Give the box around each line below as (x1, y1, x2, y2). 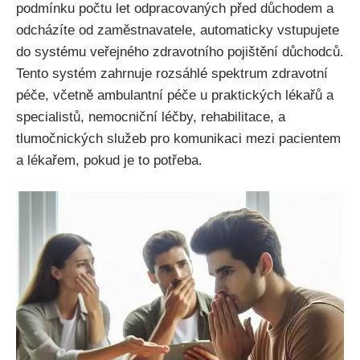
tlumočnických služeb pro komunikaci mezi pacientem (16, 130, 341, 146)
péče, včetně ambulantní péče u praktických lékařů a (16, 87, 333, 103)
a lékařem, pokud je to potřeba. (16, 152, 202, 168)
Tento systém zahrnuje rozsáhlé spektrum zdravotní (16, 65, 328, 81)
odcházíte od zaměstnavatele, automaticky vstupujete (16, 22, 339, 38)
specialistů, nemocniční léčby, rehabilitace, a (16, 108, 285, 125)
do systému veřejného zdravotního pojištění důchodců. (16, 43, 344, 59)
